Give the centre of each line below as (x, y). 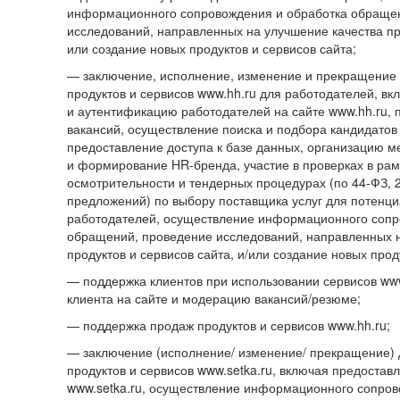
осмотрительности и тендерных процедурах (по (209, 182)
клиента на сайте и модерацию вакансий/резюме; (214, 298)
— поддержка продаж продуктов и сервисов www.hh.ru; (229, 325)
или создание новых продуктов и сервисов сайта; (212, 48)
